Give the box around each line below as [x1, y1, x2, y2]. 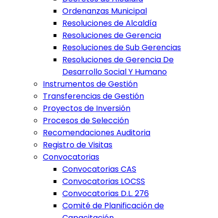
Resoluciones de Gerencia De [62, 54, 174, 66]
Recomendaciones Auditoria [43, 127, 150, 139]
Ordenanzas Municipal [62, 5, 147, 17]
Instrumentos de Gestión [43, 78, 138, 90]
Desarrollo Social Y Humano [62, 66, 167, 78]
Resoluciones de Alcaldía [62, 18, 157, 29]
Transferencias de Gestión [43, 91, 144, 102]
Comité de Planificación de [62, 200, 164, 212]
